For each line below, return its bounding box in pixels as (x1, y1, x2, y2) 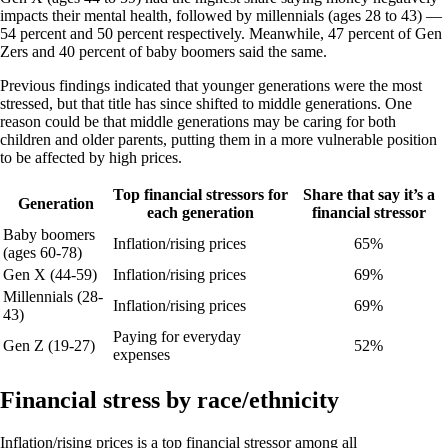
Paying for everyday (113, 328, 241, 346)
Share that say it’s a (302, 186, 435, 204)
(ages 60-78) (3, 244, 82, 262)
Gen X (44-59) (3, 266, 97, 284)
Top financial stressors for (113, 186, 288, 204)
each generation (147, 204, 254, 222)
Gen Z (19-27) (3, 337, 95, 355)
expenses (113, 346, 170, 364)
